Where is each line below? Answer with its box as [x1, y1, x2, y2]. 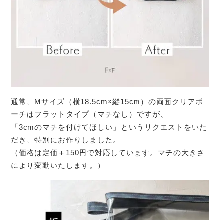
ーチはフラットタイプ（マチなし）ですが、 [11, 110, 168, 118]
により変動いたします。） [11, 161, 106, 169]
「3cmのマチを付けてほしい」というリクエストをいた [11, 122, 208, 131]
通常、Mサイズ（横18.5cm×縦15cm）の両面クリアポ [11, 97, 204, 106]
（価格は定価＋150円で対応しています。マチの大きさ [11, 148, 205, 157]
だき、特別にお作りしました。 [11, 135, 121, 144]
